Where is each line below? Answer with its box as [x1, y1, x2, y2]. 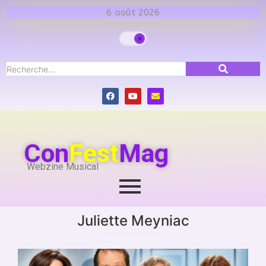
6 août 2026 [106, 7, 160, 18]
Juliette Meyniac [77, 211, 189, 229]
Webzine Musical [27, 161, 99, 173]
